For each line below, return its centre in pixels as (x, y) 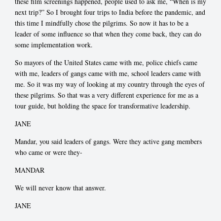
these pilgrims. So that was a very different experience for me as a (107, 95)
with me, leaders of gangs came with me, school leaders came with (108, 74)
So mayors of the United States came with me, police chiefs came (106, 63)
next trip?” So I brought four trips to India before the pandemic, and (110, 12)
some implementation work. (54, 45)
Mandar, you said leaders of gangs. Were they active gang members (108, 142)
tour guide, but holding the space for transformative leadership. (103, 106)
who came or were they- (49, 152)
